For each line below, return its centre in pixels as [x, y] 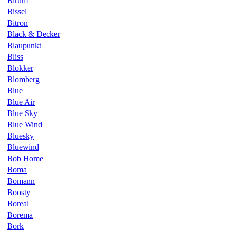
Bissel [17, 11]
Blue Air [21, 102]
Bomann [21, 181]
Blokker [20, 68]
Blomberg [23, 79]
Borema [20, 215]
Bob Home [25, 158]
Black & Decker [34, 34]
